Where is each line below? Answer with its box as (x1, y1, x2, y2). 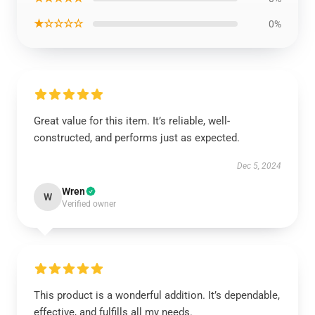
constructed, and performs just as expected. (34, 131, 243, 144)
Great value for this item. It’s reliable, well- (34, 115, 230, 127)
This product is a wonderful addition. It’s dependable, (34, 289, 280, 302)
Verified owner (62, 199, 116, 209)
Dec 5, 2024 (237, 161, 281, 171)
